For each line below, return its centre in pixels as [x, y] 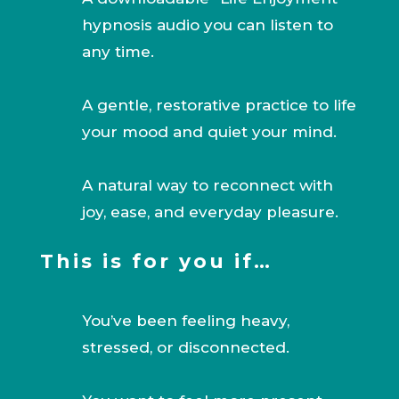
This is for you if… [156, 262]
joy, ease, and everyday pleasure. [210, 212]
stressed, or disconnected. [185, 348]
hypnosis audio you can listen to [207, 25]
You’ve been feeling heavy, [185, 321]
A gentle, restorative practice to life [219, 106]
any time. [118, 52]
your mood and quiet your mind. [209, 132]
